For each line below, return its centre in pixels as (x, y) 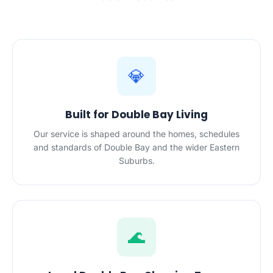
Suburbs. (136, 161)
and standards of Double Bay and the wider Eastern (136, 147)
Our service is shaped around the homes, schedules (136, 134)
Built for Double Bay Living (136, 115)
